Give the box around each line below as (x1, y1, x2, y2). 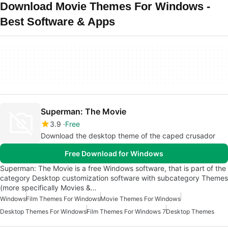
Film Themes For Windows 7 (87, 208, 166, 215)
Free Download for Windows (65, 149, 163, 158)
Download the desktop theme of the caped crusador (41, 131, 215, 140)
